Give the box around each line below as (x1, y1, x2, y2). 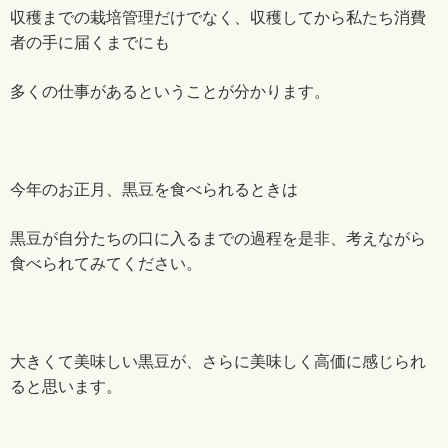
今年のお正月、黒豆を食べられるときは (10, 181, 298, 198)
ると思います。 (10, 378, 122, 395)
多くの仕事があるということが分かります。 (10, 83, 330, 100)
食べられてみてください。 (10, 255, 202, 272)
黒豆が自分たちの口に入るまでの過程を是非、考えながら (10, 230, 426, 247)
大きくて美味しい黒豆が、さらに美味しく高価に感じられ (10, 353, 426, 370)
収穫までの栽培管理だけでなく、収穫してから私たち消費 (10, 9, 426, 26)
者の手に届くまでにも (10, 34, 170, 51)
